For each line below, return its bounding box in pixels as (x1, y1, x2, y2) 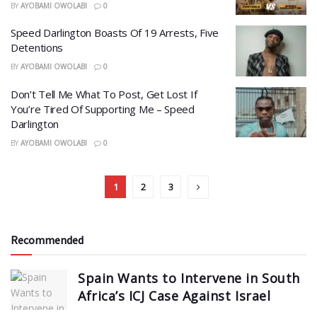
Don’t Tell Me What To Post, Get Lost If (11, 86, 197, 101)
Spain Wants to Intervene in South (78, 269, 300, 287)
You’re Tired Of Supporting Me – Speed (11, 101, 195, 116)
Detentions (11, 40, 63, 54)
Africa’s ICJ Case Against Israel (78, 287, 271, 304)
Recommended (11, 232, 83, 247)
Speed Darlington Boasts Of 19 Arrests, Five (11, 25, 219, 40)
